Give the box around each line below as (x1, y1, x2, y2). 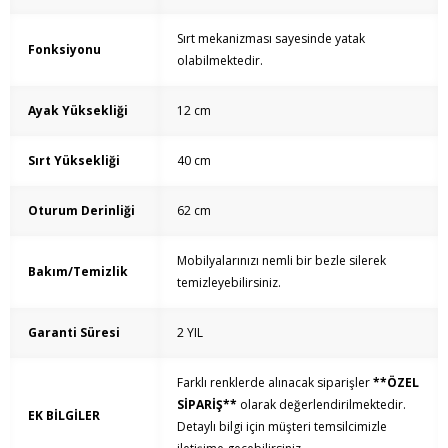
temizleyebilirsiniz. (177, 274, 281, 292)
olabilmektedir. (177, 52, 263, 70)
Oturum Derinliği (28, 202, 135, 220)
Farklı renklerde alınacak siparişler (177, 374, 373, 392)
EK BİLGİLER (28, 407, 100, 425)
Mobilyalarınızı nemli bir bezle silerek (177, 252, 386, 270)
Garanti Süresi (28, 324, 120, 342)
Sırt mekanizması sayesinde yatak (177, 30, 365, 48)
